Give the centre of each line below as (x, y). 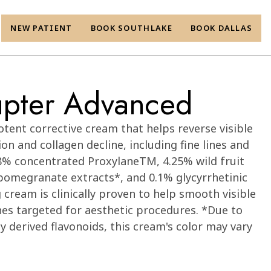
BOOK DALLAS (222, 28)
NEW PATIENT (41, 28)
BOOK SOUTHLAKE (131, 28)
